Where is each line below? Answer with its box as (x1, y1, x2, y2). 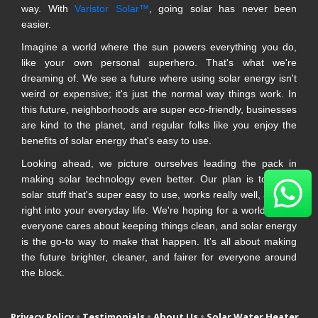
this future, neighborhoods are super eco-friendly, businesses (21, 104, 297, 116)
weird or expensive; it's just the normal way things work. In (21, 88, 297, 100)
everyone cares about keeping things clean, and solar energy (21, 220, 297, 232)
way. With (21, 3, 75, 15)
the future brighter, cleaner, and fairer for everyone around (21, 251, 297, 263)
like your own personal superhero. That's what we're (21, 57, 297, 69)
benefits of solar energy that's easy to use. (21, 135, 212, 147)
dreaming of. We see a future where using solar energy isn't (21, 72, 297, 84)
